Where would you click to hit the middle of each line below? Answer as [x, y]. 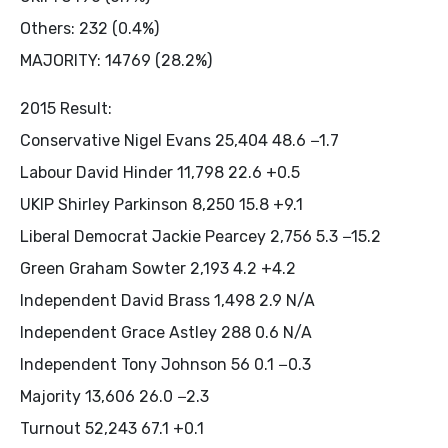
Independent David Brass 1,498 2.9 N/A [167, 300]
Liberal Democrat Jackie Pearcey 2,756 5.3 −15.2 [200, 236]
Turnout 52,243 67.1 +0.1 [112, 428]
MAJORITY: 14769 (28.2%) [116, 60]
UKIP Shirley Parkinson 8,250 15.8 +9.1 [161, 204]
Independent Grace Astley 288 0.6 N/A [166, 332]
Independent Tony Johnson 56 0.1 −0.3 [165, 364]
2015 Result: [66, 108]
